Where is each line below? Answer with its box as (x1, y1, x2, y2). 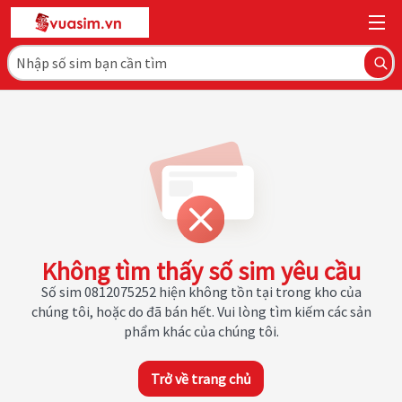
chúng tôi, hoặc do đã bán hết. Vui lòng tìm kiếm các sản (31, 302, 371, 320)
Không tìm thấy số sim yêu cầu (41, 255, 361, 287)
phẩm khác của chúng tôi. (123, 322, 279, 340)
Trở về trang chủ (151, 370, 251, 388)
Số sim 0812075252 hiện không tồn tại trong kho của (40, 283, 362, 301)
